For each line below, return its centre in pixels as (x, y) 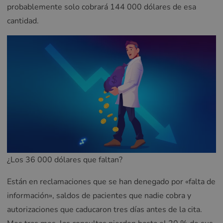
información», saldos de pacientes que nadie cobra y (99, 196)
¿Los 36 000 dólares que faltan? (65, 160)
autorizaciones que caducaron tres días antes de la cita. (105, 210)
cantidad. (23, 21)
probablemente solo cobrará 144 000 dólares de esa (102, 7)
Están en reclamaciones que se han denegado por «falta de (111, 182)
